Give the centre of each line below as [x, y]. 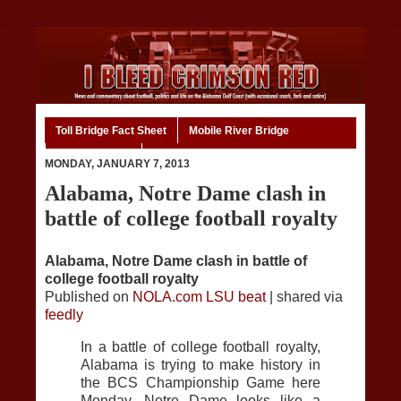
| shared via [304, 297]
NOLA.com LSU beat [199, 297]
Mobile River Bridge [239, 130]
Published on [89, 297]
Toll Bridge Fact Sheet [111, 130]
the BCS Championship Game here [200, 383]
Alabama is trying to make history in [200, 365]
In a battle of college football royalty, [200, 347]
